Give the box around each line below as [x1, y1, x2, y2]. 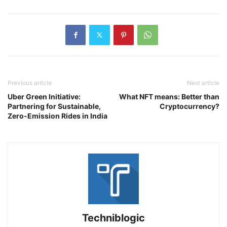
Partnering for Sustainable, [8, 101, 101, 110]
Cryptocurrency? [160, 101, 219, 110]
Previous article [8, 79, 52, 87]
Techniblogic [82, 211, 145, 224]
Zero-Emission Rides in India [8, 111, 107, 120]
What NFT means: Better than [119, 92, 219, 101]
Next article [187, 79, 219, 87]
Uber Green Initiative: [8, 92, 81, 101]
